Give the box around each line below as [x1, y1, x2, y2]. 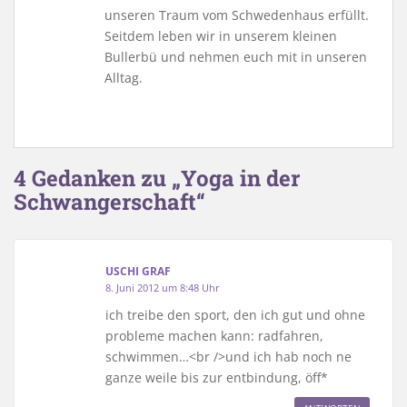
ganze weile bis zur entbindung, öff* [105, 368, 328, 386]
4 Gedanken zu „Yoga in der [14, 163, 300, 193]
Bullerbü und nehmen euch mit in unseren [104, 47, 367, 65]
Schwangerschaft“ [14, 186, 205, 216]
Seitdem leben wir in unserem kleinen [104, 26, 337, 45]
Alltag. [104, 68, 143, 86]
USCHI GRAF [105, 263, 171, 279]
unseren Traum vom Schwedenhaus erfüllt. [104, 5, 369, 24]
